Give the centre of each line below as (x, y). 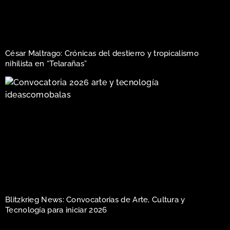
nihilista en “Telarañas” (46, 64)
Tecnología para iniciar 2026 (56, 210)
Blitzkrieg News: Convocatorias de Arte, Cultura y (95, 199)
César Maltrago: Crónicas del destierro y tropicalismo (102, 54)
